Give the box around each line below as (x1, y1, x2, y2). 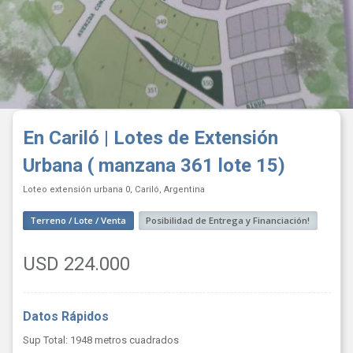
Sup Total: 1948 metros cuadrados (22, 334, 179, 347)
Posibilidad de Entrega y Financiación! (146, 214, 310, 227)
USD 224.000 (22, 253, 130, 276)
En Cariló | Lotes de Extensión (22, 126, 278, 149)
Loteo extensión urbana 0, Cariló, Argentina (22, 184, 205, 195)
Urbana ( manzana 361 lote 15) (22, 154, 285, 176)
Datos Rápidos (22, 309, 109, 325)
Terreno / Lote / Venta (30, 214, 127, 227)
